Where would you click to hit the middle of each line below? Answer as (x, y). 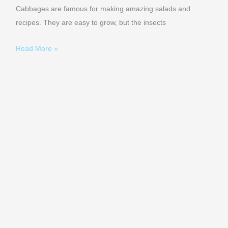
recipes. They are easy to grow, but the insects (91, 23)
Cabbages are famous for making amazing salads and (103, 9)
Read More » (37, 49)
